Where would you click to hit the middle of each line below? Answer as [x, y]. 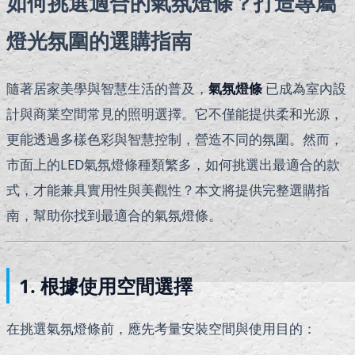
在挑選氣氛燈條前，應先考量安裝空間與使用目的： [161, 329]
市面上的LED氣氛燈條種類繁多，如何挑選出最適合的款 [173, 165]
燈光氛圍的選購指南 [99, 40]
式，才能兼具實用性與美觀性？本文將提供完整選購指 [168, 190]
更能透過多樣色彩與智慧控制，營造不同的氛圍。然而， [175, 139]
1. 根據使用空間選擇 [106, 286]
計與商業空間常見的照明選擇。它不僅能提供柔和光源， [175, 114]
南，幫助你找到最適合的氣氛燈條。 [114, 216]
